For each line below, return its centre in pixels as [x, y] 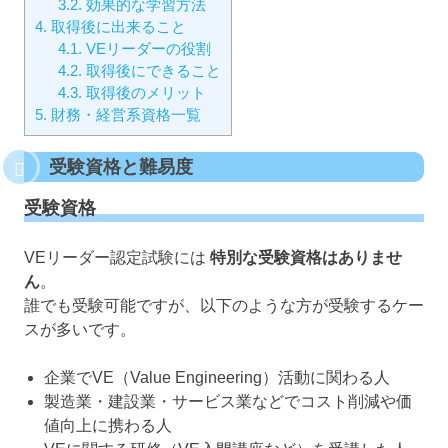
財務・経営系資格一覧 [124, 114]
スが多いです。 [80, 330]
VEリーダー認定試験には [117, 258]
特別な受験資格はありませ [306, 258]
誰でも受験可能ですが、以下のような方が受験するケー [224, 306]
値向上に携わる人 [108, 426]
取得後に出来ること [116, 26]
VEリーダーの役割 [146, 48]
